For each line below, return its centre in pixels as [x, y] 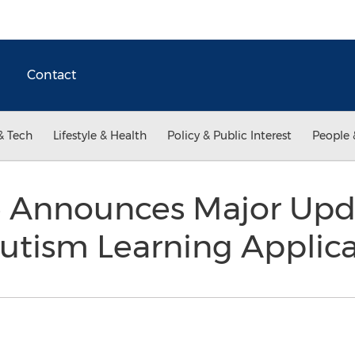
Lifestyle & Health [100, 136]
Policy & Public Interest [229, 136]
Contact [52, 75]
